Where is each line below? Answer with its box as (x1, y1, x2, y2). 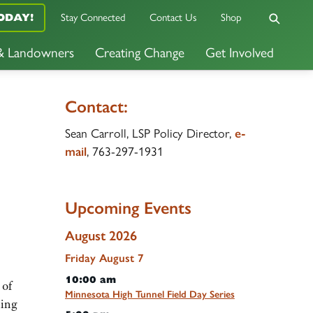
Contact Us (150, 11, 197, 24)
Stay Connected (61, 11, 126, 24)
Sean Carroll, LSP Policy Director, (64, 126, 235, 140)
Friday (64, 251, 96, 265)
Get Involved (205, 45, 274, 61)
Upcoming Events (64, 198, 191, 219)
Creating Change (95, 45, 184, 61)
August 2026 (64, 227, 137, 244)
